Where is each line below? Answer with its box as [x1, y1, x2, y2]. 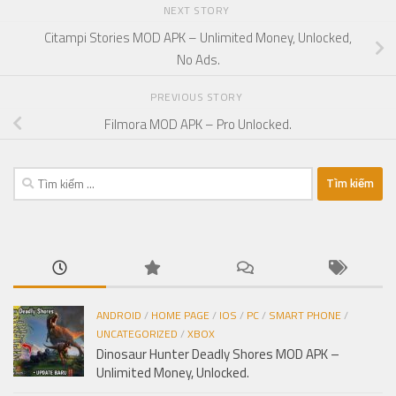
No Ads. [176, 49, 220, 71]
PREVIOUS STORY [150, 88, 246, 105]
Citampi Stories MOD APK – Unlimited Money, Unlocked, [44, 27, 352, 49]
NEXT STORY [163, 2, 233, 19]
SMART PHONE [269, 306, 341, 324]
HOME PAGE [151, 306, 209, 324]
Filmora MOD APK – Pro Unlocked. [104, 113, 292, 134]
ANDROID [96, 306, 141, 324]
